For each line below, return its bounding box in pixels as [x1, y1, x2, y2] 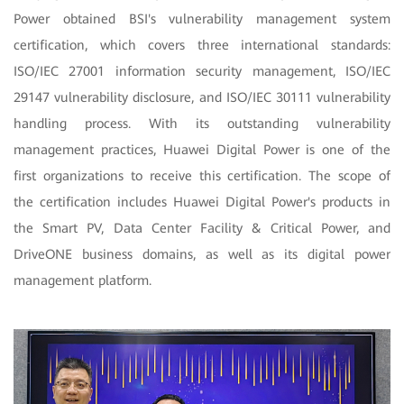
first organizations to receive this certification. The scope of [14, 167, 390, 184]
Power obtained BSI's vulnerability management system [14, 10, 390, 27]
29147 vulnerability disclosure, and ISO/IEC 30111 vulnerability [14, 88, 390, 106]
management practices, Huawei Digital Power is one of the [14, 141, 390, 158]
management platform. [14, 271, 151, 289]
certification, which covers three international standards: [14, 36, 390, 53]
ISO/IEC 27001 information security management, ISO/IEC [14, 62, 390, 79]
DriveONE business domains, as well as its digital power [14, 245, 390, 262]
